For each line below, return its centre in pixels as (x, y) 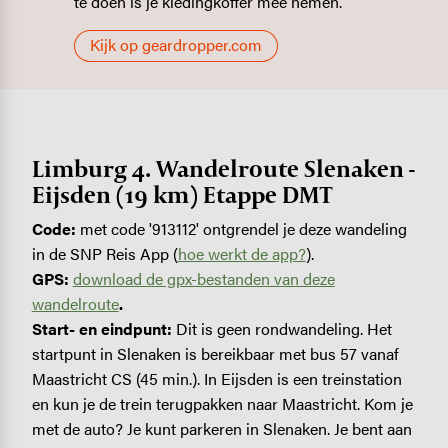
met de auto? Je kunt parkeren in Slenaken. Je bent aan (221, 429)
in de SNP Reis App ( (104, 254)
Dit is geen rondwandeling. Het (283, 329)
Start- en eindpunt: (103, 329)
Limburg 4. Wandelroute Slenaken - (223, 169)
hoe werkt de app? (241, 254)
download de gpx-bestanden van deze (203, 279)
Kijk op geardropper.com (176, 44)
